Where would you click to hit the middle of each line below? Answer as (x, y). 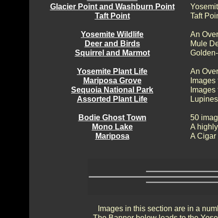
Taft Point (112, 16)
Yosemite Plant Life (112, 71)
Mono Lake (112, 127)
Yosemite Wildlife (112, 34)
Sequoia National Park (112, 90)
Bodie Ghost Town (112, 118)
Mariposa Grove (112, 81)
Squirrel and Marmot (112, 53)
